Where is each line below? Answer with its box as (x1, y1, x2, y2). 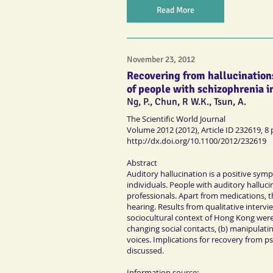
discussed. (127, 244, 164, 256)
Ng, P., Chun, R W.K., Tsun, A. (127, 96, 246, 108)
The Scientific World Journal (127, 113, 225, 124)
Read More (157, 5, 194, 16)
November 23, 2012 (127, 54, 195, 65)
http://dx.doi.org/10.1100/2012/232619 (127, 135, 266, 146)
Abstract (127, 157, 157, 168)
